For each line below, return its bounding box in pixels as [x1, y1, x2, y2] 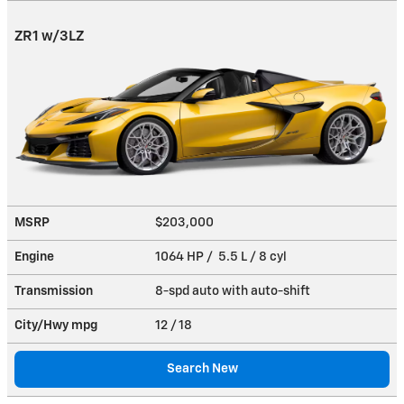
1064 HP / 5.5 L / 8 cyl [155, 250, 289, 263]
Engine [14, 250, 54, 263]
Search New [166, 362, 238, 375]
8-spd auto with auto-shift [155, 284, 313, 298]
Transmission [14, 284, 93, 298]
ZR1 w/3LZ [14, 29, 84, 43]
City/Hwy [14, 318, 71, 332]
